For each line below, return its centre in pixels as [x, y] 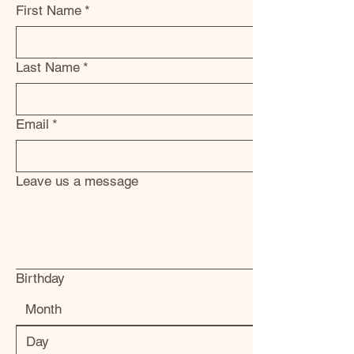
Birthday [40, 278]
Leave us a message [77, 181]
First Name [49, 10]
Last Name [48, 67]
